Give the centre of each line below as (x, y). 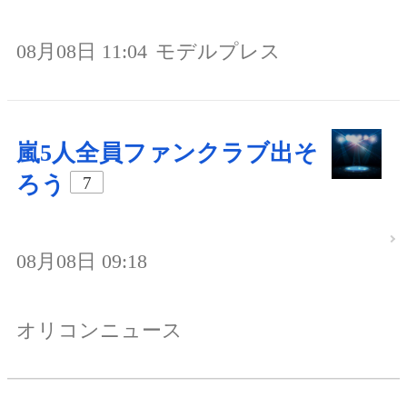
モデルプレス (218, 52)
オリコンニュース (99, 330)
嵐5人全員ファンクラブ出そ (167, 154)
